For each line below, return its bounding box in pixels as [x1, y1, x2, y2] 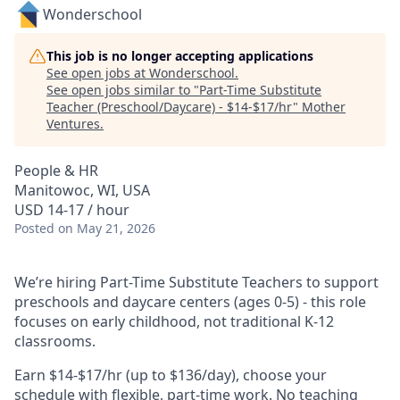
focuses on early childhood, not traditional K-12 [14, 312, 334, 331]
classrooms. [14, 331, 96, 351]
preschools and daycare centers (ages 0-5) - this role [14, 292, 366, 312]
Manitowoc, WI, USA [14, 180, 150, 200]
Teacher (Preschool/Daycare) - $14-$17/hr [46, 98, 293, 115]
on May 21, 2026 [58, 220, 155, 237]
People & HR [14, 161, 98, 180]
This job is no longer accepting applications [46, 47, 313, 64]
